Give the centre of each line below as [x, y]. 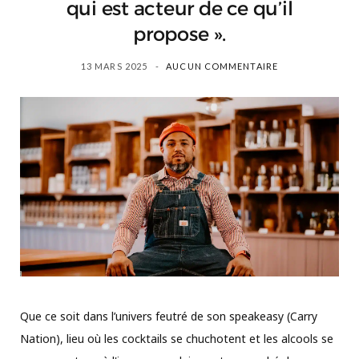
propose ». [179, 34]
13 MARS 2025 [114, 66]
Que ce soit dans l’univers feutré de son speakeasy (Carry [169, 316]
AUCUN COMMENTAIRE [222, 66]
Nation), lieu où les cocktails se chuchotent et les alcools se [177, 338]
